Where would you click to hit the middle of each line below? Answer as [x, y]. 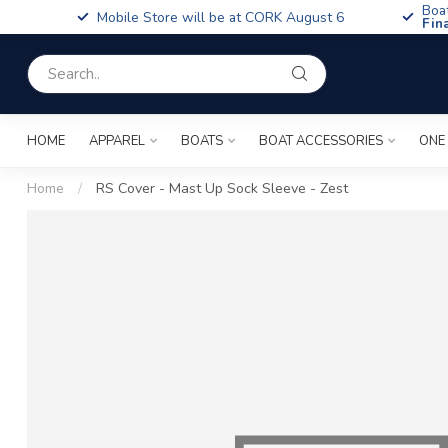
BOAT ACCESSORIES [321, 141]
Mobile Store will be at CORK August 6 [220, 17]
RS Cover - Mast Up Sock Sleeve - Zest [222, 188]
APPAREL [117, 141]
